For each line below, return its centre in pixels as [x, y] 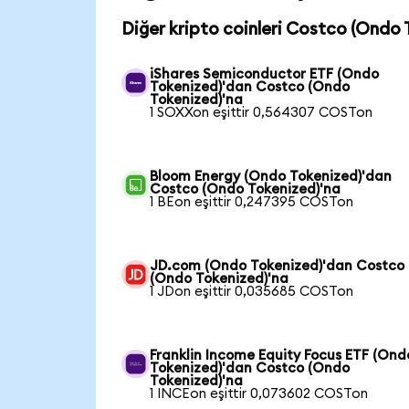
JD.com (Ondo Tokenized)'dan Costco [278, 266]
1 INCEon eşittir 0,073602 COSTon [259, 393]
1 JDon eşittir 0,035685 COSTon [252, 291]
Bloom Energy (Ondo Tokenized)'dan [271, 176]
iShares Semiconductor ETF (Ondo [265, 74]
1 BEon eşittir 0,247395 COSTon [252, 202]
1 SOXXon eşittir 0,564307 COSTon [262, 112]
